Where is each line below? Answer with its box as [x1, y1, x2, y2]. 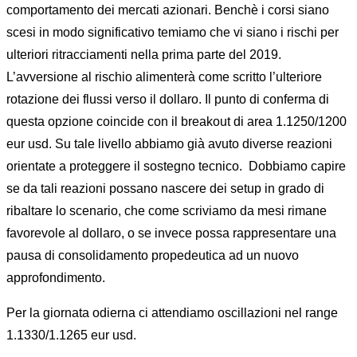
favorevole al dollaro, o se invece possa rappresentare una [6, 226, 336, 240]
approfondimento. [6, 271, 105, 284]
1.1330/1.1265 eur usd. [6, 328, 136, 342]
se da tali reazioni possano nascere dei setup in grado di [6, 182, 324, 195]
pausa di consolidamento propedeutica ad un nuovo [6, 249, 299, 262]
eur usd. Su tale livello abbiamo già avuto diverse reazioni [6, 137, 332, 151]
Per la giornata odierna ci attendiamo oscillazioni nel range [6, 306, 338, 320]
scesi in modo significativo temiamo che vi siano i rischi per [6, 25, 339, 39]
